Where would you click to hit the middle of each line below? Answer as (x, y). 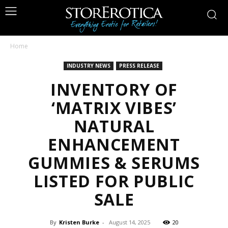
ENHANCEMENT (114, 144)
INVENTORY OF (114, 89)
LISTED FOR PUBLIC (114, 181)
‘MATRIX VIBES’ (114, 108)
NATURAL (114, 126)
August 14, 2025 (129, 222)
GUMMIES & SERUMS (114, 163)
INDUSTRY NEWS (88, 66)
